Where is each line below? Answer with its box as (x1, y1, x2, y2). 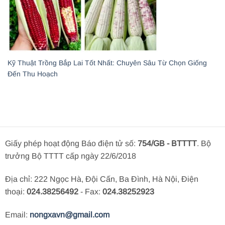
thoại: (5, 187, 27, 196)
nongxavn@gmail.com (30, 210, 109, 219)
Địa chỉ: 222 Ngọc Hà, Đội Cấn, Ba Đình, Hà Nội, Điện (5, 174, 198, 183)
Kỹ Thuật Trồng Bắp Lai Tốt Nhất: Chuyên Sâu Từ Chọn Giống (8, 59, 207, 67)
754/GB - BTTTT (138, 139, 197, 148)
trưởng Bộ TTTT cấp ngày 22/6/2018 (5, 152, 136, 161)
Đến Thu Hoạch (8, 70, 58, 78)
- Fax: (78, 187, 102, 196)
